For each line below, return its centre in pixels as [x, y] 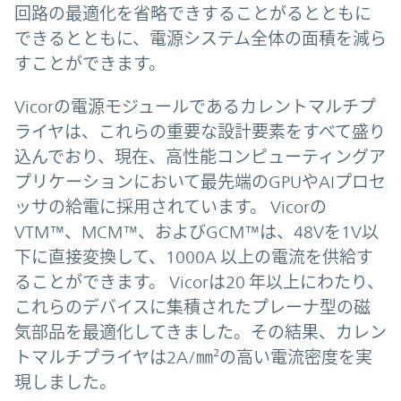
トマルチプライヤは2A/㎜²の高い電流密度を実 [193, 358]
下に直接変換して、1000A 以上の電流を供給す [194, 257]
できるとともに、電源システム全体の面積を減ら [200, 39]
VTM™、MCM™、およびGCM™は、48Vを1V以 [196, 232]
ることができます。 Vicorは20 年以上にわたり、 [199, 282]
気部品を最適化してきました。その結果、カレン [200, 333]
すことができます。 [90, 64]
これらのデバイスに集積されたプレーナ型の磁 [192, 307]
